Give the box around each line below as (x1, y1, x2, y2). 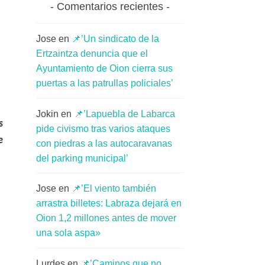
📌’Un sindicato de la (72, 34, 159, 44)
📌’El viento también (72, 183, 156, 194)
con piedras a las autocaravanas (36, 138, 172, 148)
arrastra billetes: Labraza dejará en (36, 198, 182, 209)
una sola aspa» (36, 228, 101, 238)
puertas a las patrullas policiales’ (36, 78, 173, 89)
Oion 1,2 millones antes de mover (36, 213, 176, 224)
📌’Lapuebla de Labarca (74, 108, 175, 119)
